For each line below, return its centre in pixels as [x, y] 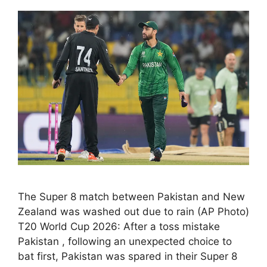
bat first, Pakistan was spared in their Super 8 [128, 256]
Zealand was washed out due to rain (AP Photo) [133, 211]
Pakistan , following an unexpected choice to [125, 241]
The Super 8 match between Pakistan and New [131, 196]
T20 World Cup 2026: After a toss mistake [119, 226]
